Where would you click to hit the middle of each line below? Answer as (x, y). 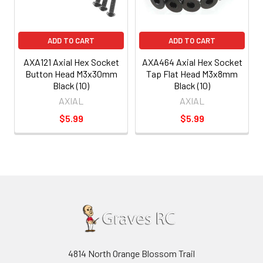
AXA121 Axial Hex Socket (71, 62)
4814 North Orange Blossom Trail (131, 253)
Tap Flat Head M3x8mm (192, 73)
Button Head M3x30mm (71, 73)
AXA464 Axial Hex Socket (192, 62)
